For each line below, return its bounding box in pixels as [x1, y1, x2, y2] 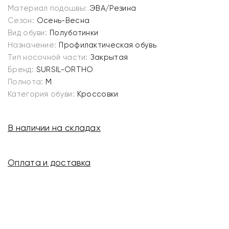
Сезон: [8, 16, 34, 25]
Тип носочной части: [8, 53, 88, 62]
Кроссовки [77, 89, 119, 99]
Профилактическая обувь [59, 40, 156, 50]
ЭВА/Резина [89, 4, 136, 13]
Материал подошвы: [8, 4, 87, 13]
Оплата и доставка [8, 157, 91, 168]
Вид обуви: [8, 28, 47, 37]
